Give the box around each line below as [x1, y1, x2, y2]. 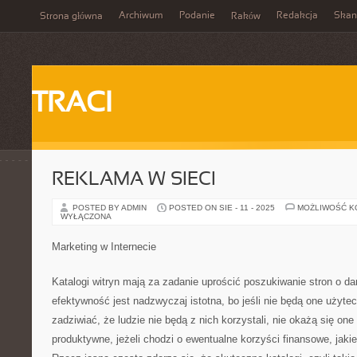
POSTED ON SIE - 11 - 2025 [169, 203, 275, 212]
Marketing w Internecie [52, 241, 156, 253]
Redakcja [277, 11, 318, 21]
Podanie [179, 11, 215, 21]
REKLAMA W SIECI [52, 171, 216, 189]
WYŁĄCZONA [61, 212, 112, 221]
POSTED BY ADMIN [73, 203, 149, 212]
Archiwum [119, 11, 163, 21]
